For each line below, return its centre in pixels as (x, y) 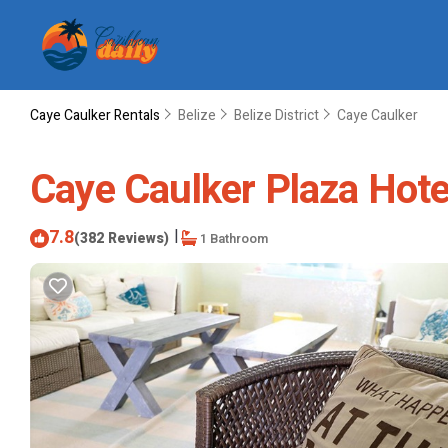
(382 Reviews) (121, 238)
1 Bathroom (232, 238)
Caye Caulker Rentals (96, 115)
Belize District (276, 115)
